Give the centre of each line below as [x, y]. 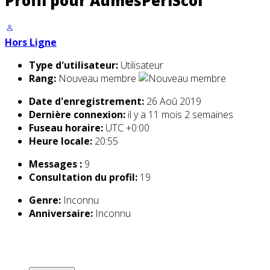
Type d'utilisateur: [74, 65]
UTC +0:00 [127, 128]
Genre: [45, 200]
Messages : [55, 164]
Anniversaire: [61, 214]
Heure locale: [61, 141]
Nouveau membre [99, 79]
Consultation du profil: [83, 177]
